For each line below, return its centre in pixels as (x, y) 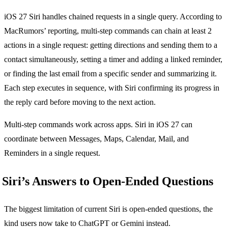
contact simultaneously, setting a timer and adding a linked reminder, (113, 60)
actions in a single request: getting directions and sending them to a (111, 45)
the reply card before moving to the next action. (80, 102)
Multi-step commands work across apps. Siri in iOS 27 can (98, 125)
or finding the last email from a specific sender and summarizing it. (110, 74)
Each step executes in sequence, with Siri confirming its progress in (112, 88)
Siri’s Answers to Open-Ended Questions (108, 181)
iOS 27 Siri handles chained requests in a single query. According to (113, 17)
